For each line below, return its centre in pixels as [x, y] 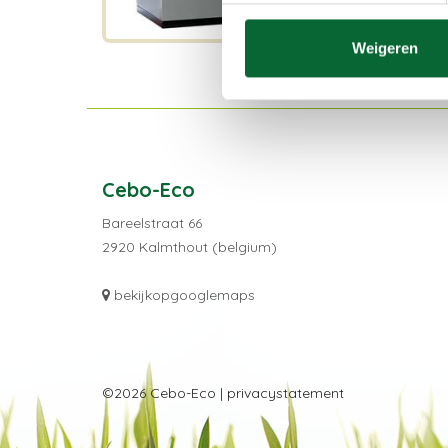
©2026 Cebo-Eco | [164, 393]
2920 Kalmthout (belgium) [189, 247]
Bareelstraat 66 [152, 223]
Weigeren [384, 48]
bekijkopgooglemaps [184, 295]
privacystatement [285, 393]
